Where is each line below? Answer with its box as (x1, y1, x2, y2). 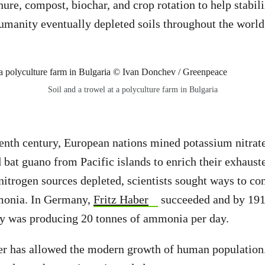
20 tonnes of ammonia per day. (81, 211, 229, 225)
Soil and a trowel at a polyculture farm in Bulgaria (47, 85, 218, 94)
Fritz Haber (93, 192, 148, 206)
